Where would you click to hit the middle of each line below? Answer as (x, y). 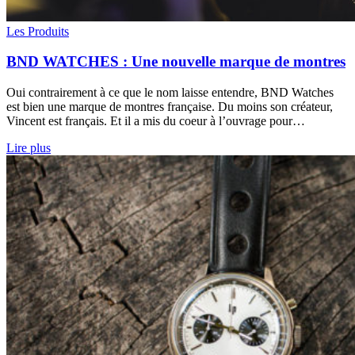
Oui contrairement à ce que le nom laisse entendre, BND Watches (170, 93)
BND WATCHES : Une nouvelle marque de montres (176, 62)
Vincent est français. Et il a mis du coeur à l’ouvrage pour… (156, 121)
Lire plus (29, 148)
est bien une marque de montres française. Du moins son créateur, (170, 107)
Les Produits (38, 31)
